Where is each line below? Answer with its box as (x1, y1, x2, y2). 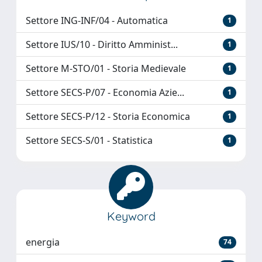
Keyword (106, 209, 156, 224)
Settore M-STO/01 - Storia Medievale (26, 62, 186, 75)
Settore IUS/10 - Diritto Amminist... (26, 38, 178, 51)
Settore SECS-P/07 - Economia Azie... (26, 86, 184, 99)
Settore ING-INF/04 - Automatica (26, 14, 168, 27)
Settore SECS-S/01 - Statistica (26, 134, 153, 147)
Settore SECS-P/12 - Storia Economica (26, 110, 190, 123)
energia (26, 236, 60, 249)
